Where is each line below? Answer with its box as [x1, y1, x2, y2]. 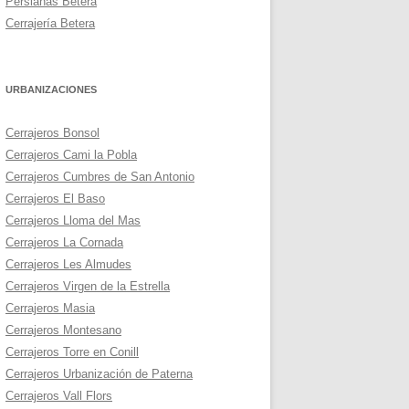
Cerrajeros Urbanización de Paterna [5, 367, 193, 381]
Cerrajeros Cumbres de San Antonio [5, 170, 194, 184]
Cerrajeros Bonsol [5, 126, 100, 140]
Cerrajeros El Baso [5, 192, 105, 205]
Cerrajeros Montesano [5, 323, 121, 337]
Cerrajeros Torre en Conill [5, 345, 139, 359]
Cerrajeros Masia [5, 301, 95, 315]
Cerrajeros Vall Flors [5, 389, 112, 403]
